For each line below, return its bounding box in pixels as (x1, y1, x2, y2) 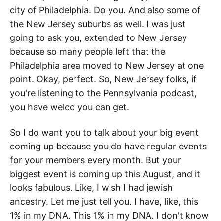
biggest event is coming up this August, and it (10, 169, 200, 180)
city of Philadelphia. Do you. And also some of (10, 5, 201, 16)
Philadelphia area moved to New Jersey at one (10, 60, 204, 71)
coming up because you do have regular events (10, 141, 207, 152)
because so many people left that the (10, 46, 165, 57)
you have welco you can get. (10, 102, 129, 112)
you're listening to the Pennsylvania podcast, (10, 88, 197, 99)
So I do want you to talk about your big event (10, 127, 199, 138)
